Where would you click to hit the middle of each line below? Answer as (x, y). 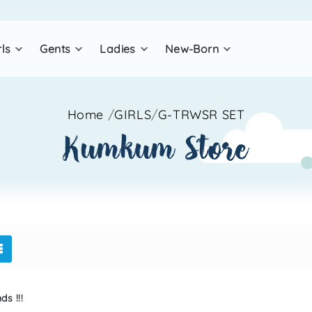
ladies (118, 49)
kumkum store (156, 149)
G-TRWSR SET (201, 115)
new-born (192, 49)
